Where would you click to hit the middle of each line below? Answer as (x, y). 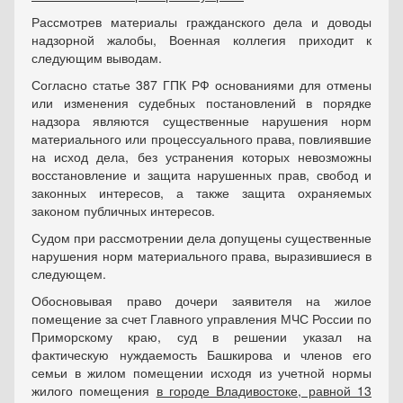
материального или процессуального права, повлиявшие (201, 139)
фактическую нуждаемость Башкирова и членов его (201, 354)
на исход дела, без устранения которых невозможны (201, 157)
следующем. (69, 273)
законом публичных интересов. (123, 210)
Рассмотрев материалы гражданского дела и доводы (201, 22)
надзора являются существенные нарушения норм (201, 121)
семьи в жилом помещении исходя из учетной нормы (201, 372)
